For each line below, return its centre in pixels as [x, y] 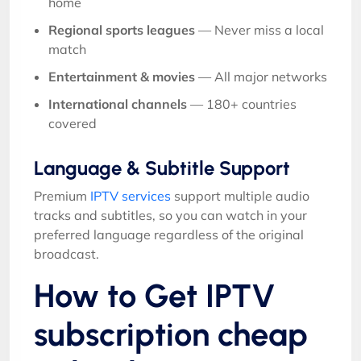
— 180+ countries [242, 104]
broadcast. [66, 253]
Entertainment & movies [122, 76]
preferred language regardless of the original [169, 234]
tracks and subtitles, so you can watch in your [170, 215]
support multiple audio [240, 195]
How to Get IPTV [155, 295]
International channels [118, 104]
